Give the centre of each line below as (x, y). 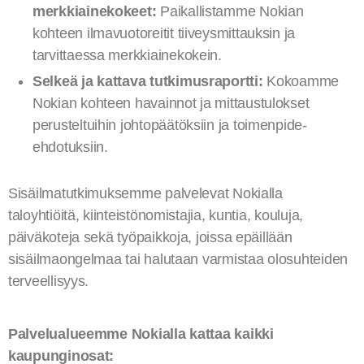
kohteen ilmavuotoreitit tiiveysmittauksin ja (164, 33)
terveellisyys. (49, 281)
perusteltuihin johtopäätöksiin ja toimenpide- (170, 125)
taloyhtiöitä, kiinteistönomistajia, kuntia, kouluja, (156, 215)
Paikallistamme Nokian (230, 11)
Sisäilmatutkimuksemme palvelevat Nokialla (145, 193)
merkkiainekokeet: (95, 11)
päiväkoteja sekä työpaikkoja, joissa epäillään (150, 237)
